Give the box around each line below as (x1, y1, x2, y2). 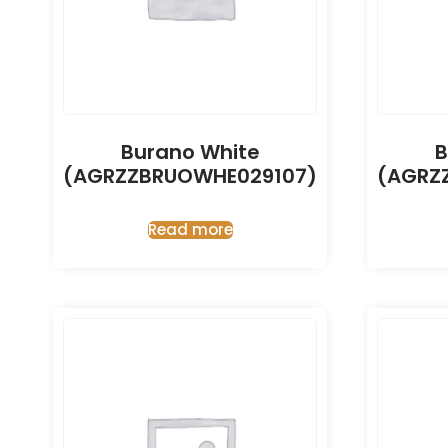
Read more (147, 219, 233, 241)
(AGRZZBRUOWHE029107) (63, 162, 317, 191)
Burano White (120, 138, 260, 167)
